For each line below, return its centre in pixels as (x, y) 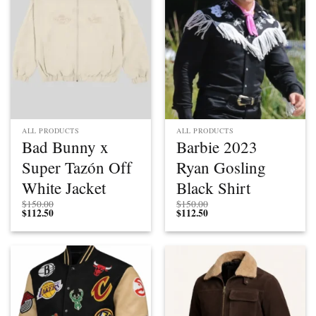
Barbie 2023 (217, 146)
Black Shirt (214, 187)
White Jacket (64, 187)
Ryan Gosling (221, 167)
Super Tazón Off (77, 167)
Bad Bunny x (66, 146)
